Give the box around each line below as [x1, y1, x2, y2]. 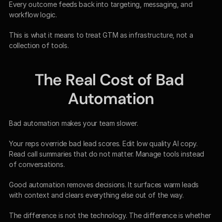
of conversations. [9, 160, 65, 168]
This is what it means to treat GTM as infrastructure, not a [9, 30, 193, 39]
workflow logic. [9, 10, 57, 19]
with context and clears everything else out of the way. [9, 190, 184, 199]
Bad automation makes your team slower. [9, 118, 138, 127]
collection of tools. [9, 41, 69, 50]
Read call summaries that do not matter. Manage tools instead [9, 149, 205, 158]
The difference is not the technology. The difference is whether [9, 211, 211, 220]
